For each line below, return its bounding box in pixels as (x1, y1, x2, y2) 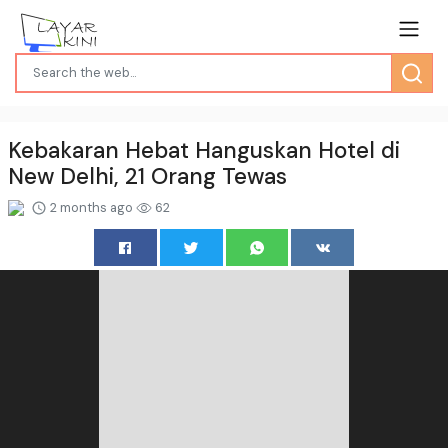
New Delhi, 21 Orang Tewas (8, 161, 287, 191)
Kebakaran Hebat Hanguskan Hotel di (8, 135, 400, 165)
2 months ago (47, 198, 136, 216)
